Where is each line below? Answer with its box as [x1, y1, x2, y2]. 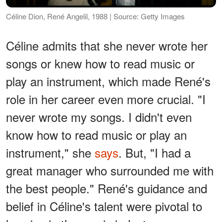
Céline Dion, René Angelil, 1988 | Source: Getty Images [6, 11, 185, 22]
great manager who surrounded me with [6, 162, 214, 179]
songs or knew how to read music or [6, 55, 195, 72]
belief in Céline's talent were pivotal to [6, 197, 202, 215]
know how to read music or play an [6, 126, 187, 144]
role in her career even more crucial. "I [6, 90, 206, 108]
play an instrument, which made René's [6, 72, 211, 90]
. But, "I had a [118, 144, 191, 162]
